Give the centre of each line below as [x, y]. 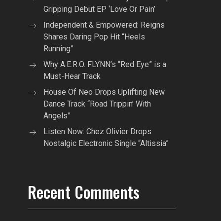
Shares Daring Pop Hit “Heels [94, 37]
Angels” [57, 115]
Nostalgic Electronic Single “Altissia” [106, 143]
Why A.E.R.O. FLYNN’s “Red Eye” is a [105, 64]
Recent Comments [84, 191]
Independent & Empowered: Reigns [104, 25]
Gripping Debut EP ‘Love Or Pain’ [99, 9]
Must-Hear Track [72, 76]
